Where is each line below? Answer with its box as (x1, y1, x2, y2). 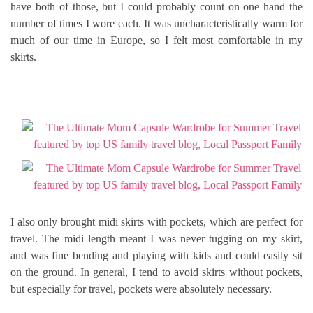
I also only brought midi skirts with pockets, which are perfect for (10, 215, 303, 228)
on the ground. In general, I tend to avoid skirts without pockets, (10, 265, 303, 278)
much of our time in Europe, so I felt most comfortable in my (10, 34, 303, 46)
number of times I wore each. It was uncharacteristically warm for (10, 17, 303, 29)
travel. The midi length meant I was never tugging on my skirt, (10, 232, 303, 245)
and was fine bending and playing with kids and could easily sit (10, 249, 303, 261)
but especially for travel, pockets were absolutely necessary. (10, 282, 272, 295)
